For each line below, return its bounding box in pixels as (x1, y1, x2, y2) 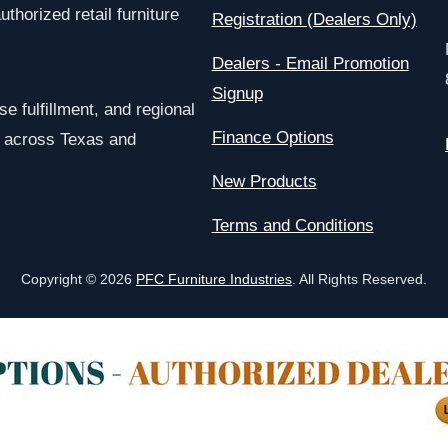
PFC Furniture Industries (136, 271, 292, 287)
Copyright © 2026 (21, 271, 136, 287)
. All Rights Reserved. (292, 271, 427, 287)
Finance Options (211, 128, 334, 147)
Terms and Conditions (211, 216, 374, 235)
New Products (211, 172, 317, 191)
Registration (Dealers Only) (211, 10, 417, 29)
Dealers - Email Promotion (211, 54, 409, 73)
